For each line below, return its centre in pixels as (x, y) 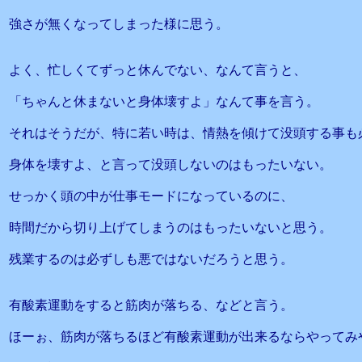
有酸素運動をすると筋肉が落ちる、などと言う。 (151, 305)
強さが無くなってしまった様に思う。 (119, 24)
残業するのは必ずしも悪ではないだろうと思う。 (151, 259)
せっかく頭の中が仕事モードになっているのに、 (151, 196)
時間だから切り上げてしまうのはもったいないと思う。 (170, 227)
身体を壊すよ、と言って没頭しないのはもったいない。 (170, 164)
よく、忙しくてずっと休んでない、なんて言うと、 (158, 70)
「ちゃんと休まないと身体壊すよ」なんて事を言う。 (164, 101)
